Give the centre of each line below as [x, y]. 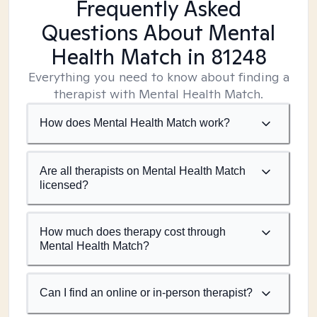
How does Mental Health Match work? [135, 123]
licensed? [64, 185]
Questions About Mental [158, 33]
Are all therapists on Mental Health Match [143, 171]
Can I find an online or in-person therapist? [146, 293]
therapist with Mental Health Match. [158, 94]
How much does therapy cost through [133, 232]
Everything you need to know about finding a [158, 77]
